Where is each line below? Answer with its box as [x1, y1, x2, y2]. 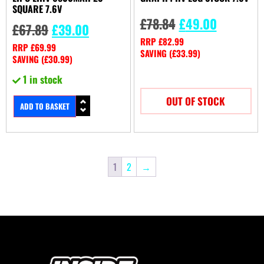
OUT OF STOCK [166, 94, 226, 109]
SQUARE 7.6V [12, 2, 62, 16]
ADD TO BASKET [20, 100, 70, 112]
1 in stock [23, 72, 62, 87]
